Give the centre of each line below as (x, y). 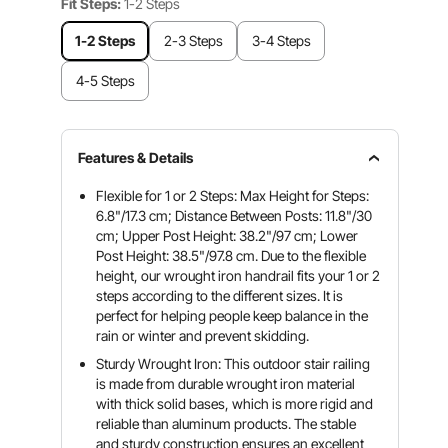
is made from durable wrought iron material (226, 383)
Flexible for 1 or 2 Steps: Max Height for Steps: (233, 195)
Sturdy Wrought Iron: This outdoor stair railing (233, 363)
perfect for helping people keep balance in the (232, 315)
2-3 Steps (193, 40)
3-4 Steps (281, 40)
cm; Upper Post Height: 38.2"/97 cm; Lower (227, 235)
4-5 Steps (105, 80)
